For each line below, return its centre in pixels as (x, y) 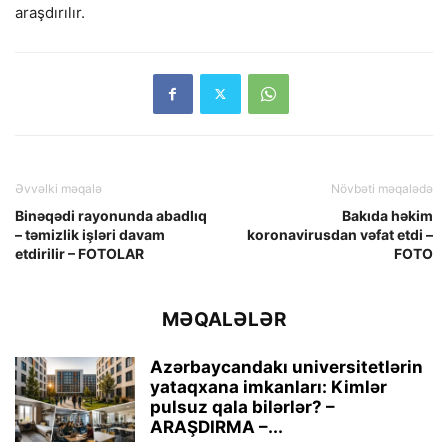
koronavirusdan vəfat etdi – (340, 234)
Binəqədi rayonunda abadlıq (111, 215)
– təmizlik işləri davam (90, 234)
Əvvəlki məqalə (58, 188)
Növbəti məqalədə (382, 188)
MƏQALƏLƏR (224, 319)
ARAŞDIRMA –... (216, 426)
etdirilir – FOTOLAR (79, 253)
